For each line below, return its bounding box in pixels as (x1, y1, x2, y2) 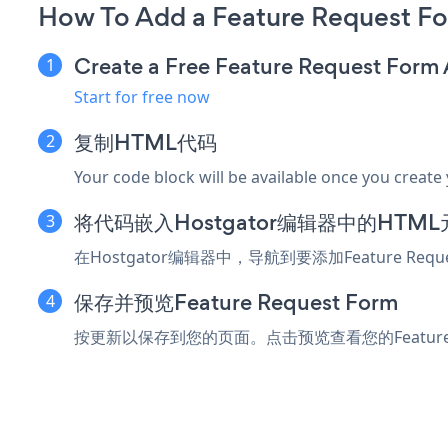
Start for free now (74, 85, 210, 108)
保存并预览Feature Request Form (74, 286, 398, 318)
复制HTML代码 (74, 126, 217, 158)
